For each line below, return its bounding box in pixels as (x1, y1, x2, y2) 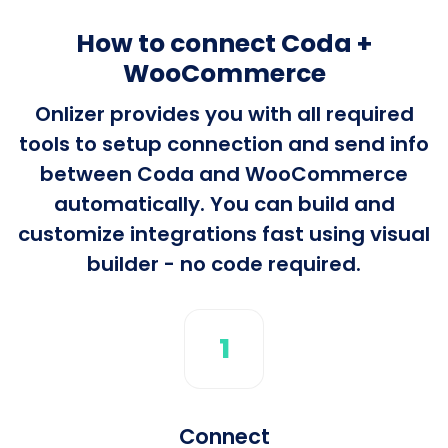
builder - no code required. (87, 249, 361, 278)
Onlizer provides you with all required (34, 99, 414, 128)
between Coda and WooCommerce (40, 159, 408, 188)
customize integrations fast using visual (18, 219, 430, 248)
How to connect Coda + (76, 25, 372, 61)
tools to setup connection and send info (19, 129, 429, 158)
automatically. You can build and (53, 189, 395, 218)
